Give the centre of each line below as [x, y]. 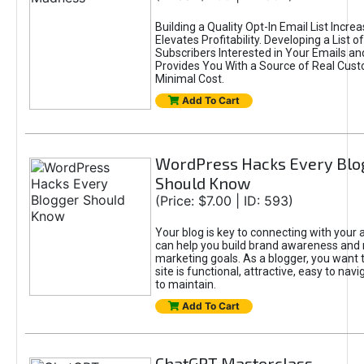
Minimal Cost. [189, 79]
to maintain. [185, 284]
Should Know [202, 183]
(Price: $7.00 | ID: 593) [224, 201]
